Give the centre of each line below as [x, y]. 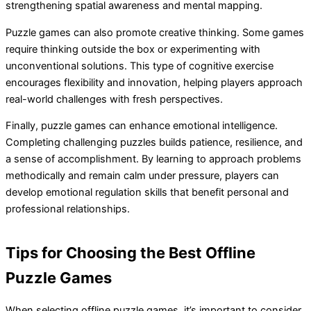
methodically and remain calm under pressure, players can [142, 176]
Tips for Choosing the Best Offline [131, 253]
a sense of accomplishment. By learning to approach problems [153, 159]
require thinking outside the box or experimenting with [133, 49]
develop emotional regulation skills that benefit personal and [147, 193]
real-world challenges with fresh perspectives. [114, 99]
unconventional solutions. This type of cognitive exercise [140, 66]
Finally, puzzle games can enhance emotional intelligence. [142, 126]
